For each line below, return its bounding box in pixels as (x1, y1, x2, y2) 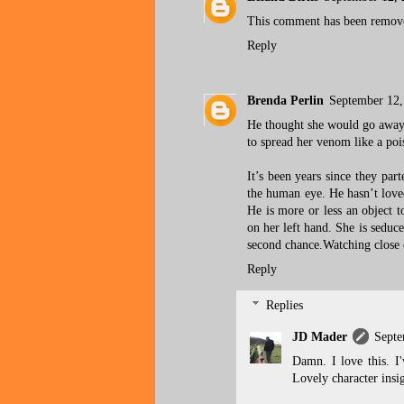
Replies (266, 298, 304, 312)
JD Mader (292, 330, 347, 344)
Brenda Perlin (247, 93, 324, 107)
